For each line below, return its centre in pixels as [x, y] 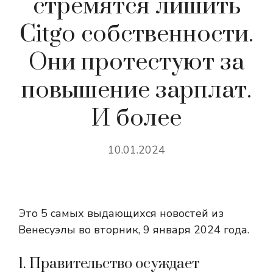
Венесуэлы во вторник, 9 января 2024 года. [134, 230]
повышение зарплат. [136, 90]
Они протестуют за [136, 62]
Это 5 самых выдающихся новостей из [121, 213]
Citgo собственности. [136, 34]
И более [136, 119]
